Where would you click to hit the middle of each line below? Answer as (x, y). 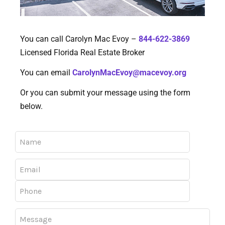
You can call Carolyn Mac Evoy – (79, 39)
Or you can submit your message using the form (105, 93)
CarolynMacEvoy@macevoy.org (129, 73)
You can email (46, 73)
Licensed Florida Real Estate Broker (83, 53)
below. (31, 106)
